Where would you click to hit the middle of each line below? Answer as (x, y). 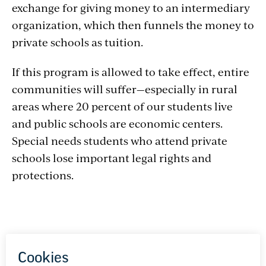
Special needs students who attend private (120, 141)
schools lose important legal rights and (112, 158)
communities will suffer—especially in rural (125, 89)
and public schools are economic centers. (117, 123)
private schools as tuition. (77, 42)
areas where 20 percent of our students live (122, 106)
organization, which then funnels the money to (133, 25)
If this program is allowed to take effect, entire (131, 72)
